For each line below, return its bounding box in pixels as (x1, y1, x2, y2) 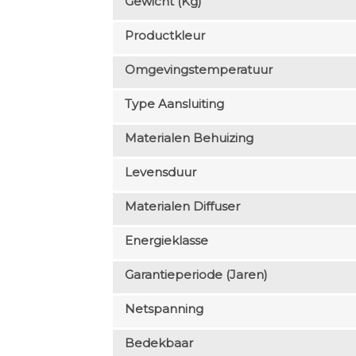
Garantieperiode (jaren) (124, 266, 268, 282)
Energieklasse (124, 232, 208, 248)
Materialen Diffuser (124, 198, 240, 214)
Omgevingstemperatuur (124, 61, 273, 77)
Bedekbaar (124, 335, 193, 350)
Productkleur (124, 27, 205, 43)
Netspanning (124, 300, 203, 316)
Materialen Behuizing (124, 130, 253, 145)
